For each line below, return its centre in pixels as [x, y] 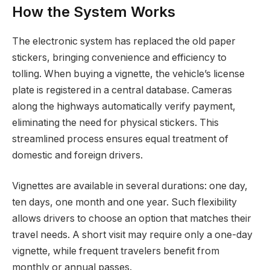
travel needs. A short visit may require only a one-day [132, 235]
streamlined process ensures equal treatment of [120, 139]
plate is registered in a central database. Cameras [122, 90]
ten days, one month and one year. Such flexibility [124, 202]
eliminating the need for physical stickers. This [115, 122]
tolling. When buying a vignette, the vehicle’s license [128, 74]
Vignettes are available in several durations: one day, [130, 186]
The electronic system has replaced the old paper [124, 41]
